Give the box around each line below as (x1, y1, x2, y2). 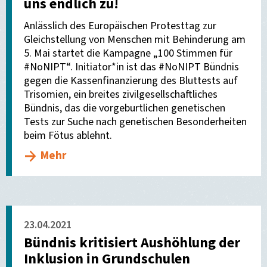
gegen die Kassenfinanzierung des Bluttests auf (24, 73, 238, 88)
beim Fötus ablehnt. (24, 128, 112, 143)
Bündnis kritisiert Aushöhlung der (24, 232, 240, 253)
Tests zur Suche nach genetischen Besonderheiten (24, 114, 247, 129)
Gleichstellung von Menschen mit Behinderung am (24, 32, 246, 47)
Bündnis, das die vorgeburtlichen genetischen (24, 101, 225, 116)
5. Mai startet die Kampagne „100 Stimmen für (24, 46, 232, 61)
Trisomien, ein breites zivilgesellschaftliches (24, 87, 218, 102)
